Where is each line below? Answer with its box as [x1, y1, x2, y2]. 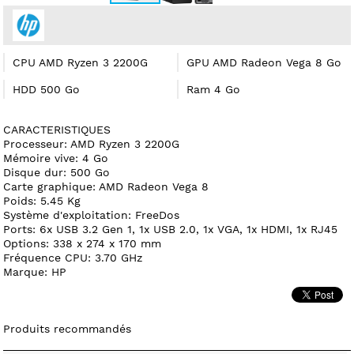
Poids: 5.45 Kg [3, 194, 81, 207]
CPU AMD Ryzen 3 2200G [13, 55, 149, 69]
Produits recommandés [3, 322, 132, 335]
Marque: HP [3, 265, 67, 278]
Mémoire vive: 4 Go [3, 151, 109, 164]
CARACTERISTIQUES [3, 122, 111, 136]
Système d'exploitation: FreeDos [3, 208, 180, 221]
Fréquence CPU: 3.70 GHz [3, 250, 143, 264]
